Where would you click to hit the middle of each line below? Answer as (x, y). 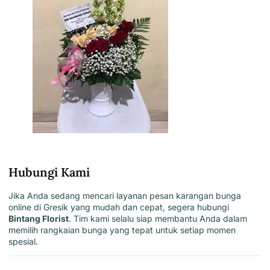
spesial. (23, 241)
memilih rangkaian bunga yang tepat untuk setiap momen (122, 230)
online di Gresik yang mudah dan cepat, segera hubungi (119, 207)
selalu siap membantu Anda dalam (178, 218)
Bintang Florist (39, 218)
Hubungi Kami (49, 172)
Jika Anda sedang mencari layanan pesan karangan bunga (125, 195)
